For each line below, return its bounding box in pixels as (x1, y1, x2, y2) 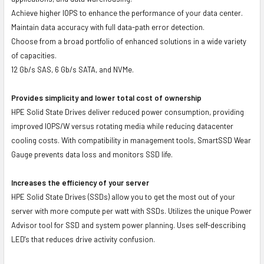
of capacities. (11, 50, 57, 60)
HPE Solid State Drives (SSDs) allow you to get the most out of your (11, 192, 235, 202)
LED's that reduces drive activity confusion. (11, 234, 155, 244)
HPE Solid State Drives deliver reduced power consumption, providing (11, 107, 244, 117)
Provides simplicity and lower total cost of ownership (11, 93, 202, 103)
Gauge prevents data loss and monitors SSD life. (11, 149, 173, 159)
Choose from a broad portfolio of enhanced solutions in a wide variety (11, 36, 246, 46)
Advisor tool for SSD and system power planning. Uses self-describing (11, 220, 246, 230)
